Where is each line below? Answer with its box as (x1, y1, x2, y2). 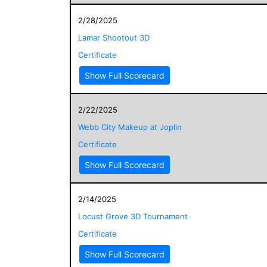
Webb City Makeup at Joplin (78, 122, 182, 132)
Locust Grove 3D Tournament (78, 211, 188, 221)
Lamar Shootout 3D (78, 32, 150, 42)
